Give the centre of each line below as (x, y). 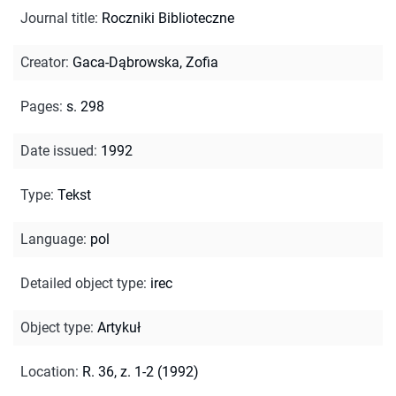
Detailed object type (82, 283)
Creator (43, 62)
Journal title (57, 18)
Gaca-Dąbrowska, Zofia (145, 62)
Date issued (57, 150)
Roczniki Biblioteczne (168, 18)
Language (52, 239)
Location (48, 371)
